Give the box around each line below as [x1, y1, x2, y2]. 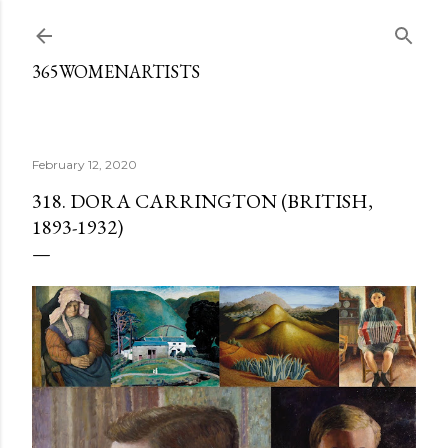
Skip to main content [142, 12, 306, 38]
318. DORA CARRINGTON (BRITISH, [32, 188, 373, 214]
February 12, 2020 [32, 157, 137, 172]
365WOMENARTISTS [32, 60, 200, 83]
